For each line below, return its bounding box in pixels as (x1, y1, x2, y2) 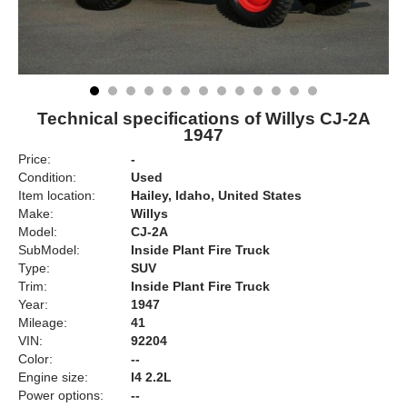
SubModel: (18, 243, 80, 257)
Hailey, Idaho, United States (131, 188, 302, 203)
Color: (18, 352, 53, 366)
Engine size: (18, 370, 88, 384)
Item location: (18, 188, 95, 203)
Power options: (18, 388, 104, 402)
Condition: (18, 170, 76, 184)
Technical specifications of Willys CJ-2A (36, 109, 371, 128)
